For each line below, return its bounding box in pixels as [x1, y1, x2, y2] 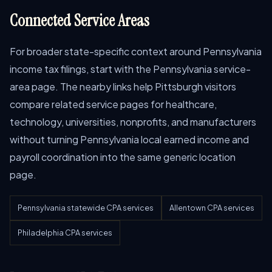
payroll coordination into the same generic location [10, 151, 236, 163]
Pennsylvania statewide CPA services [18, 203, 154, 212]
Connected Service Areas [10, 10, 149, 31]
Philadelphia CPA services [18, 228, 112, 237]
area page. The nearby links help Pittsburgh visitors [10, 80, 236, 93]
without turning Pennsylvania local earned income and [10, 133, 249, 146]
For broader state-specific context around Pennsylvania [10, 45, 262, 58]
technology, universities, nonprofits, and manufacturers [10, 115, 256, 128]
